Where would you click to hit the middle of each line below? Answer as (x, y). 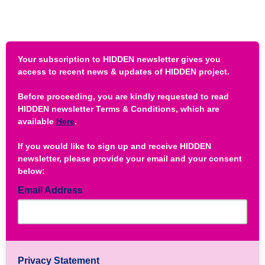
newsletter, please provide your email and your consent (130, 159)
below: (31, 171)
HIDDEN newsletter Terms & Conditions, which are (119, 109)
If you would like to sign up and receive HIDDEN (114, 146)
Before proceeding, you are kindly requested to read (123, 96)
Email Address (51, 190)
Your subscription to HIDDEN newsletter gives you (119, 59)
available (37, 121)
